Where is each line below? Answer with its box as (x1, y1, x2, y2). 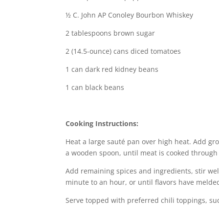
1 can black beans (66, 82, 125, 92)
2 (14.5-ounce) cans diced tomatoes (66, 46, 181, 56)
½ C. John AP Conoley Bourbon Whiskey (66, 10, 194, 20)
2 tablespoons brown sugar (66, 28, 155, 38)
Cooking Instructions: (66, 118, 139, 128)
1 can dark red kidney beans (66, 64, 159, 74)
